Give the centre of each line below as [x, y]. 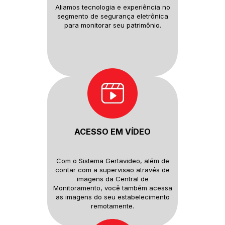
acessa [160, 188]
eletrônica [152, 16]
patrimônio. [144, 25]
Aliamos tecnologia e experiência [108, 7]
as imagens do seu [86, 197]
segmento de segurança [97, 16]
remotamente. [113, 206]
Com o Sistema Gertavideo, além [108, 160]
